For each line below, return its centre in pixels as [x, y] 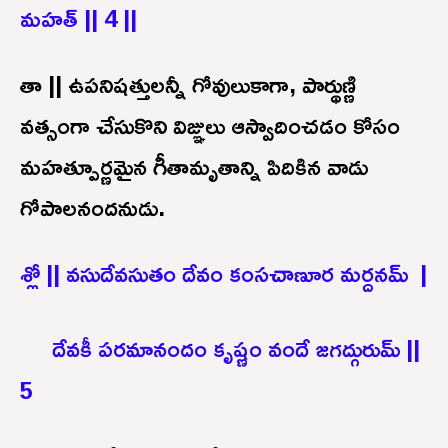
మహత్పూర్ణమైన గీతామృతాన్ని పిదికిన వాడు [194, 165]
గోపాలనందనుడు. [92, 206]
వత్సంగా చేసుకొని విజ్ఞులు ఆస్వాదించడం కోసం [210, 124]
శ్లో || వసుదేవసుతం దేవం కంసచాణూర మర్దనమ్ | [223, 272]
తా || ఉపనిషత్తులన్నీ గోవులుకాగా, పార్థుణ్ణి [188, 83]
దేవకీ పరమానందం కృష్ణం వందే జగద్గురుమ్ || [236, 347]
